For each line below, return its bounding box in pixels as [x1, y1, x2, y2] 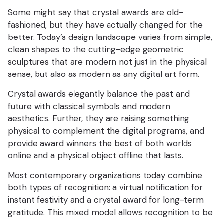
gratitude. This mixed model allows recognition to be [8, 207, 213, 218]
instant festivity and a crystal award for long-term [8, 194, 204, 206]
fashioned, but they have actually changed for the [8, 19, 203, 31]
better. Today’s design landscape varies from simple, [8, 32, 212, 43]
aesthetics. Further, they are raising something [8, 113, 189, 124]
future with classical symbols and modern [8, 101, 170, 112]
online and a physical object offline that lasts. [8, 150, 183, 161]
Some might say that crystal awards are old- [8, 7, 183, 18]
